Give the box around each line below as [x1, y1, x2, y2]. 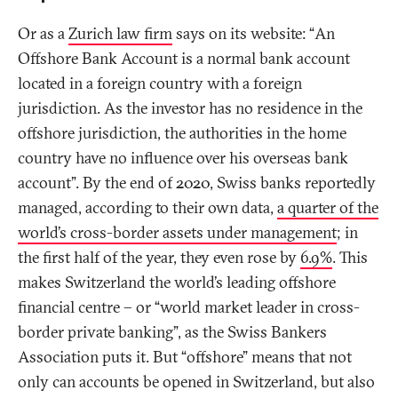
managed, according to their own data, [18, 197, 277, 219]
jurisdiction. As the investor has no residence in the [18, 98, 362, 119]
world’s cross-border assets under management [18, 222, 337, 243]
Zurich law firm [68, 23, 172, 44]
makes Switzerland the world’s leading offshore [18, 272, 336, 293]
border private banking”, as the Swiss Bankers [18, 322, 327, 343]
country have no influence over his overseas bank [18, 147, 348, 169]
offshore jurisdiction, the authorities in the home [18, 123, 346, 144]
